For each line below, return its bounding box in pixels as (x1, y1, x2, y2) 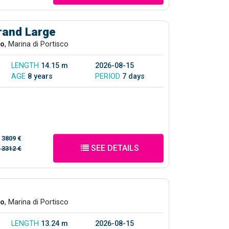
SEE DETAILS (88, 143, 139, 153)
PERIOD (95, 72, 122, 81)
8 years (28, 72, 53, 81)
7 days (122, 72, 145, 81)
